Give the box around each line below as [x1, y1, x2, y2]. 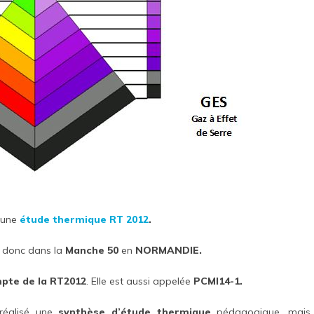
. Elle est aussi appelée [86, 274, 193, 287]
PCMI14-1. [193, 274, 243, 287]
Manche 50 [64, 243, 121, 257]
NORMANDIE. [132, 243, 202, 257]
